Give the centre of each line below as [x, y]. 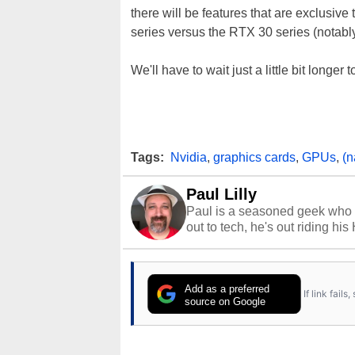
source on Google [225, 301]
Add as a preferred [227, 288]
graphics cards [254, 157]
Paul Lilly [221, 194]
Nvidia [189, 157]
